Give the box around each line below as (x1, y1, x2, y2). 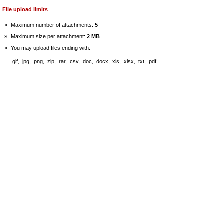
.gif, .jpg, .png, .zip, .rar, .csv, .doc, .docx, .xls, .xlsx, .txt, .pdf (11, 58, 156, 64)
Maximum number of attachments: (11, 22, 95, 28)
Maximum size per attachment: (11, 33, 87, 39)
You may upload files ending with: (11, 45, 90, 51)
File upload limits (2, 6, 48, 12)
